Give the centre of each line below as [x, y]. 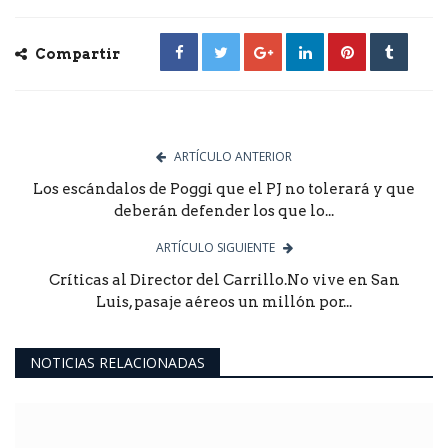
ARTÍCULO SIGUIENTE [215, 247]
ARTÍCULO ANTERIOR [233, 156]
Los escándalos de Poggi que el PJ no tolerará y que [224, 188]
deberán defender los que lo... [224, 210]
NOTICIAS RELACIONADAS [117, 362]
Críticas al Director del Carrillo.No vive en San [224, 279]
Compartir [76, 53]
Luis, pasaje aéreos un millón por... [224, 301]
